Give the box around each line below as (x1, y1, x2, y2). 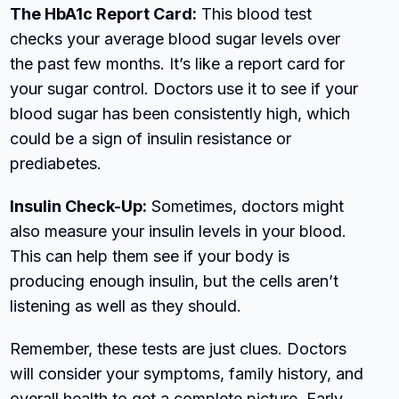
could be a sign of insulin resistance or (10, 128, 292, 148)
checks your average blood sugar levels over (10, 28, 341, 48)
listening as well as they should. (10, 296, 242, 315)
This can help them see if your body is (10, 246, 290, 265)
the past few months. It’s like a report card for (10, 53, 346, 73)
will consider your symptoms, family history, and (10, 363, 364, 383)
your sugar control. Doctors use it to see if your (10, 78, 359, 98)
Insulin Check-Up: (10, 196, 148, 216)
